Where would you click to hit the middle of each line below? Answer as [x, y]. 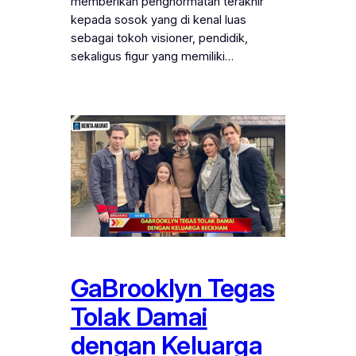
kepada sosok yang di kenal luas [158, 19]
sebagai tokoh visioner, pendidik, [159, 38]
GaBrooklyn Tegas [172, 288]
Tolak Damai [139, 316]
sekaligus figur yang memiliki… [152, 56]
